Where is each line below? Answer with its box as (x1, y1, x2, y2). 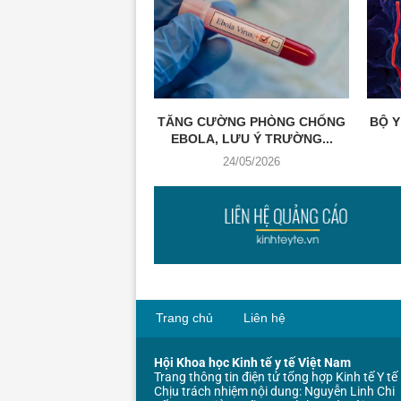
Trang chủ (156, 310, 213, 325)
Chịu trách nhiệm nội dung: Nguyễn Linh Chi (154, 383, 395, 398)
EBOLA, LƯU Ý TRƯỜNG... (170, 132, 333, 147)
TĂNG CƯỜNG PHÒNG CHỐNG (158, 115, 346, 130)
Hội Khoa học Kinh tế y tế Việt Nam (154, 354, 351, 370)
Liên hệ (243, 310, 286, 325)
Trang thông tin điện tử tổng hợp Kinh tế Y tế (154, 369, 397, 384)
